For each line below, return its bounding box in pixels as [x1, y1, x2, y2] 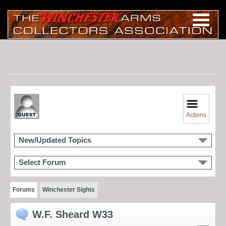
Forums [13, 186, 35, 193]
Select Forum [19, 158, 66, 166]
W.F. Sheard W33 [32, 208, 113, 220]
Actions [186, 111, 207, 119]
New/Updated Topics [19, 136, 91, 144]
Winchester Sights [42, 186, 95, 193]
